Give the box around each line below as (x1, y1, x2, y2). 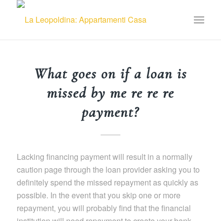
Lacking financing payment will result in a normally (16, 150, 192, 162)
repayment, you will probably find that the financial (16, 202, 191, 214)
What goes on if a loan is (34, 65, 187, 83)
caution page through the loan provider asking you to (16, 163, 200, 175)
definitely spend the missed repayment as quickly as (16, 176, 198, 188)
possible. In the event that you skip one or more (16, 189, 181, 201)
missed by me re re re (46, 84, 174, 102)
